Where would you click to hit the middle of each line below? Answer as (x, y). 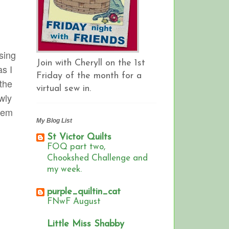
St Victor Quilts (79, 138)
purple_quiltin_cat (84, 192)
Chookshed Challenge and (97, 158)
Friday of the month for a (89, 76)
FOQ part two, (76, 147)
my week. (64, 170)
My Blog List (54, 121)
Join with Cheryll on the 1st (91, 63)
